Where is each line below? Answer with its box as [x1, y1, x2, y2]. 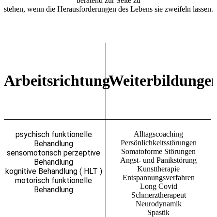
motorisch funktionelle [15, 175, 92, 185]
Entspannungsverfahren [122, 173, 195, 182]
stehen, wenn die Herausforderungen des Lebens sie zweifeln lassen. [4, 4, 213, 13]
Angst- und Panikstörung [120, 155, 197, 164]
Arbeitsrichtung [4, 72, 110, 90]
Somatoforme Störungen [121, 147, 196, 155]
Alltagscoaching [134, 129, 183, 138]
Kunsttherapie [137, 164, 180, 173]
